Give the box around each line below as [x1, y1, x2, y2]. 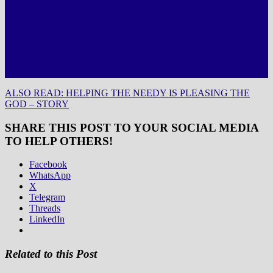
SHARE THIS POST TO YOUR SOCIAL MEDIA [5, 121, 258, 134]
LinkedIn [29, 214, 65, 225]
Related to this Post [5, 247, 97, 260]
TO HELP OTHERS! [5, 134, 113, 147]
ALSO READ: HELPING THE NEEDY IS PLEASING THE [5, 87, 250, 98]
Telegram [29, 192, 65, 203]
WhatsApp [29, 170, 71, 181]
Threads [29, 203, 60, 214]
